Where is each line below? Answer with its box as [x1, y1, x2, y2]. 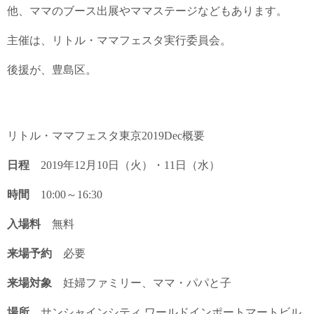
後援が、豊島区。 [7, 64, 97, 76]
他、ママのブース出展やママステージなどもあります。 [7, 5, 287, 17]
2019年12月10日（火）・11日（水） [29, 159, 220, 171]
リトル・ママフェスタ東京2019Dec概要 [7, 130, 205, 142]
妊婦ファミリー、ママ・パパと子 [52, 277, 231, 289]
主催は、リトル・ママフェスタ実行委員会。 [7, 34, 231, 46]
